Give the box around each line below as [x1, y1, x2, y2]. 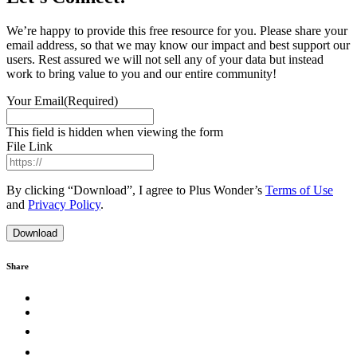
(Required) [64, 94, 118, 108]
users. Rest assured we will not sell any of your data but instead [6, 53, 324, 67]
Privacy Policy [28, 198, 100, 212]
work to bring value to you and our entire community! [6, 67, 277, 81]
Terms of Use [265, 183, 333, 198]
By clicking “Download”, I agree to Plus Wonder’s [6, 183, 265, 198]
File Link [6, 139, 53, 154]
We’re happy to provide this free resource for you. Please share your [6, 24, 347, 38]
